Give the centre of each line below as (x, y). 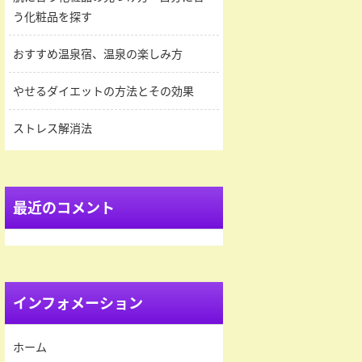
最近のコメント (64, 208)
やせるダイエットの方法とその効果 (103, 91)
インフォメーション (78, 303)
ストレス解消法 (53, 128)
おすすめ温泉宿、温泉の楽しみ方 (98, 54)
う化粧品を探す (53, 17)
